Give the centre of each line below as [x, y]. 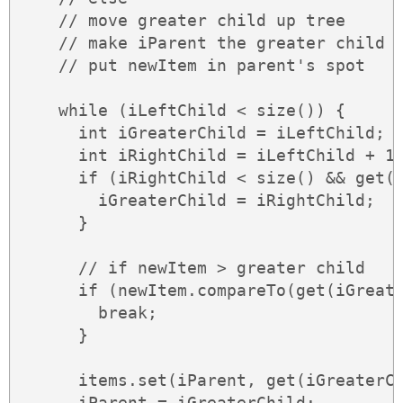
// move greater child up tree [182, 21]
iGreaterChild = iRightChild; [197, 201]
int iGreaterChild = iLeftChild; [202, 133]
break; [88, 313]
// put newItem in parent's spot [192, 66]
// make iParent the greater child [202, 43]
